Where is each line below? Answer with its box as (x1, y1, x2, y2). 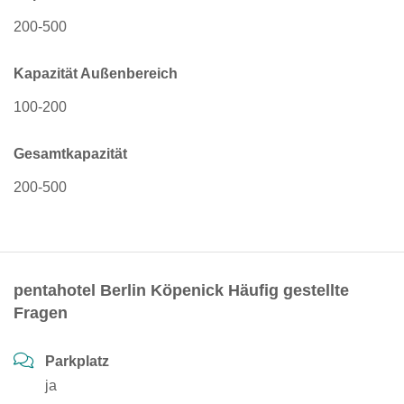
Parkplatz (45, 353, 109, 369)
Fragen (14, 304, 68, 322)
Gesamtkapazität (14, 146, 127, 161)
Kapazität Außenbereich (14, 66, 178, 81)
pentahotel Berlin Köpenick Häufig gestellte (14, 281, 349, 299)
